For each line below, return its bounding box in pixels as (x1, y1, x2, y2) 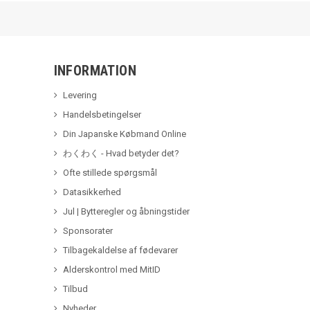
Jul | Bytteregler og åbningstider (62, 206, 190, 217)
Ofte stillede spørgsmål (62, 167, 157, 179)
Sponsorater (62, 226, 113, 237)
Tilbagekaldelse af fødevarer (62, 245, 178, 256)
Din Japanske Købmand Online (62, 129, 186, 140)
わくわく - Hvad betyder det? (62, 148, 179, 159)
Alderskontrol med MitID (62, 264, 161, 275)
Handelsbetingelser (62, 109, 141, 120)
